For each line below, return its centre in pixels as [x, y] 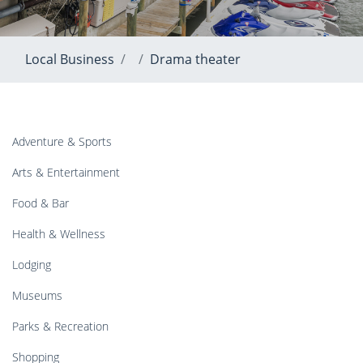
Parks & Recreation [60, 327]
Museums [37, 296]
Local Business [70, 60]
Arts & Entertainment [66, 173]
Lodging [32, 265]
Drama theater [195, 60]
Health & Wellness [59, 234]
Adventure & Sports [62, 142]
